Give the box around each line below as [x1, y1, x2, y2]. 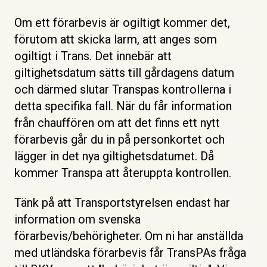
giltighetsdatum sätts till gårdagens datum [14, 65, 234, 80]
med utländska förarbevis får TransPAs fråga [14, 246, 246, 260]
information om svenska [14, 212, 141, 227]
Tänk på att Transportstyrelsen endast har [14, 195, 230, 210]
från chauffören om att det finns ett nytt [14, 115, 220, 130]
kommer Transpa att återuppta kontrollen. [14, 165, 231, 180]
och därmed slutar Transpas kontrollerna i [14, 82, 231, 97]
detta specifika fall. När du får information [14, 98, 232, 113]
